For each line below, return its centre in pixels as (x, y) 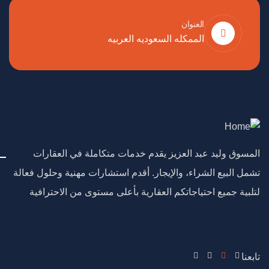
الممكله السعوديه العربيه (156, 39)
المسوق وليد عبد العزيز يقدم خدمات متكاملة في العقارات (147, 153)
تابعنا (251, 257)
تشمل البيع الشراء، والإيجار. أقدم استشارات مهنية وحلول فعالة (137, 173)
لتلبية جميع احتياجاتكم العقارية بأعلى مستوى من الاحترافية (145, 192)
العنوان (192, 24)
